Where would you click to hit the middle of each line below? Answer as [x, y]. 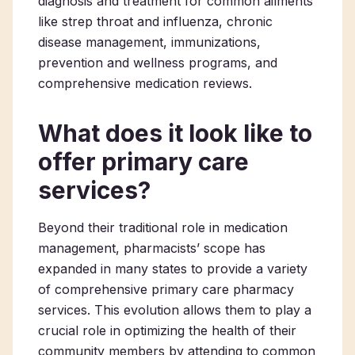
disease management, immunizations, [149, 42]
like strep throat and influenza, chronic [155, 21]
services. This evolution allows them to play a [175, 310]
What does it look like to [175, 133]
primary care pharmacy [223, 289]
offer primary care [143, 162]
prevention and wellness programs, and [158, 63]
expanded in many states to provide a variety [173, 269]
